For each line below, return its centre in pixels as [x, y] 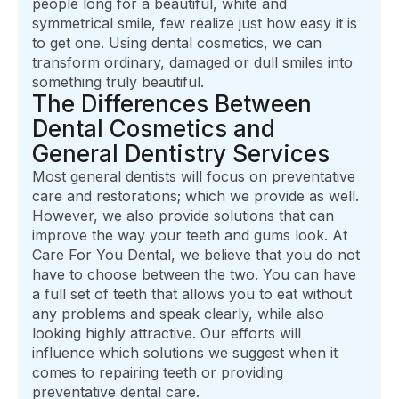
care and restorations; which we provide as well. [195, 196]
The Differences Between [172, 104]
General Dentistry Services [181, 154]
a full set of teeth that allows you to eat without [192, 294]
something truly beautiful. [118, 82]
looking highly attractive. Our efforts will [167, 334]
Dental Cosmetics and [154, 129]
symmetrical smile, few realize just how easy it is [195, 24]
